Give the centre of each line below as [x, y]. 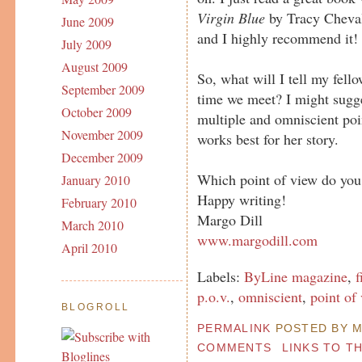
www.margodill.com [258, 240]
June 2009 [87, 22]
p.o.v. [214, 296]
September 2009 [103, 90]
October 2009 [96, 112]
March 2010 [92, 225]
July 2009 [86, 44]
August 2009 [94, 67]
